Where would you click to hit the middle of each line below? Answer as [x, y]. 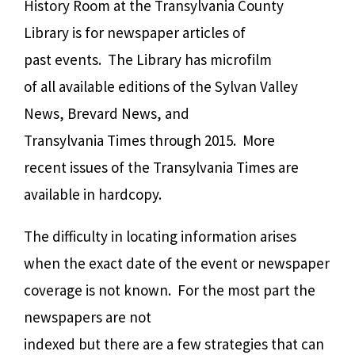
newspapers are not [88, 317]
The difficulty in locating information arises [160, 236]
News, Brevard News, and [107, 113]
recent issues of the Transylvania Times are [161, 167]
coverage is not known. [97, 290]
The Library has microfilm [190, 59]
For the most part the [246, 290]
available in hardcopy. [93, 194]
